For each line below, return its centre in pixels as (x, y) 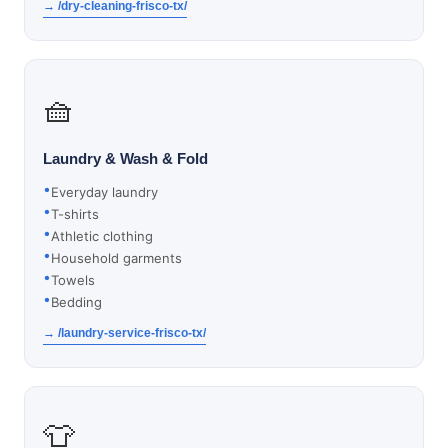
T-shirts (75, 214)
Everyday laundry (104, 192)
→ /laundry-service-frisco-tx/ (124, 333)
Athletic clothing (102, 236)
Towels (73, 280)
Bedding (76, 302)
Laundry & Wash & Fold (125, 158)
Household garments (116, 258)
